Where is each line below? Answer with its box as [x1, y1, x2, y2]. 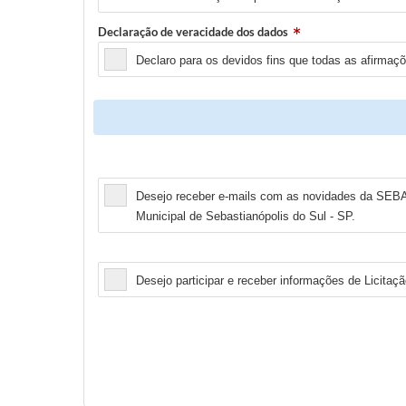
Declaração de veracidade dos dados [98, 24, 288, 39]
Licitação [98, 245, 146, 259]
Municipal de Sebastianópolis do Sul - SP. [136, 209, 355, 223]
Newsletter [98, 160, 158, 175]
